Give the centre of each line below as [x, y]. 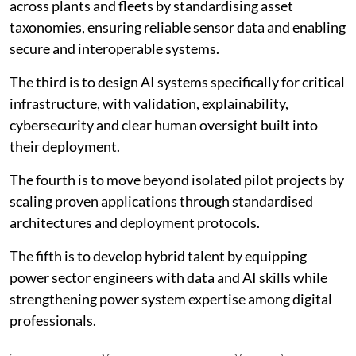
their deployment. [65, 147]
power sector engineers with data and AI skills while [168, 278]
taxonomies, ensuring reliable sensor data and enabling [178, 27]
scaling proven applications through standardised [161, 201]
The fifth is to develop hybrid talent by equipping [158, 256]
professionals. [53, 321]
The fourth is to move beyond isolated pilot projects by [177, 180]
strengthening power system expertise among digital [171, 299]
